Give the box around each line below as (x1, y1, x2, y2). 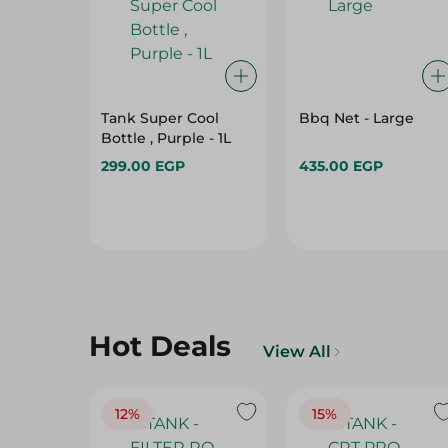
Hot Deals (89, 329, 231, 363)
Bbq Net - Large (298, 109, 414, 127)
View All (263, 342, 331, 361)
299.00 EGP (101, 157, 185, 175)
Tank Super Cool (101, 109, 219, 127)
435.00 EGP (298, 157, 383, 175)
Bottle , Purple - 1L (101, 129, 231, 147)
